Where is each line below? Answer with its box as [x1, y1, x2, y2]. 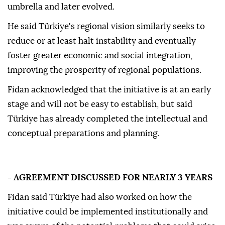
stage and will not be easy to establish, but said [8, 100, 192, 109]
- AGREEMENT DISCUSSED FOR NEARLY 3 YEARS [8, 173, 212, 182]
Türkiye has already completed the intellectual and [8, 115, 207, 124]
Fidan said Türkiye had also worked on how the [8, 193, 192, 202]
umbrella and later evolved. [8, 3, 115, 12]
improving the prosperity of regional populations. [8, 66, 201, 75]
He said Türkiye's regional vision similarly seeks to [8, 22, 205, 31]
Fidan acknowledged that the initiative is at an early [8, 85, 211, 94]
